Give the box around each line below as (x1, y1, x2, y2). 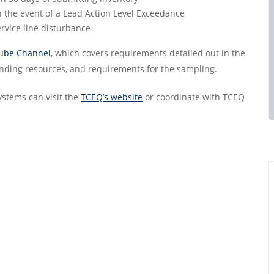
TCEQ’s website (81, 91, 143, 103)
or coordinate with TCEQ (143, 91, 245, 103)
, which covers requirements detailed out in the (51, 47, 245, 59)
